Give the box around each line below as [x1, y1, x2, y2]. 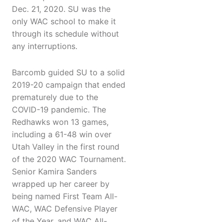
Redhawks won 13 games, [12, 117, 109, 127]
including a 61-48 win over [12, 129, 111, 140]
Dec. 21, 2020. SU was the [12, 4, 111, 14]
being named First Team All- [12, 191, 117, 202]
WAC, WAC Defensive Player [12, 204, 117, 214]
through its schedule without [12, 29, 119, 39]
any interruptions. [12, 41, 77, 52]
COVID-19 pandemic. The [12, 105, 106, 115]
